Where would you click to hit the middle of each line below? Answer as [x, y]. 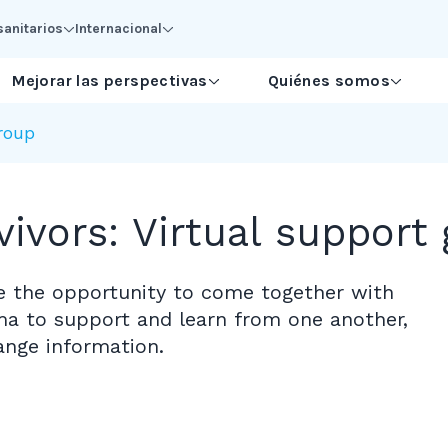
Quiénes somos [328, 80]
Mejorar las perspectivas [110, 80]
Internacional [118, 28]
